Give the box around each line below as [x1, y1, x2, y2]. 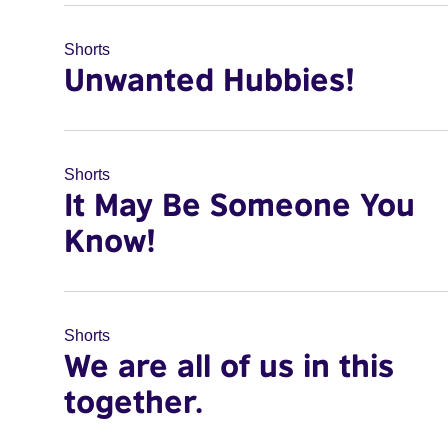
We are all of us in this [64, 346, 394, 384]
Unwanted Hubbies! [64, 60, 355, 98]
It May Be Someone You [64, 185, 415, 223]
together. [64, 382, 203, 420]
